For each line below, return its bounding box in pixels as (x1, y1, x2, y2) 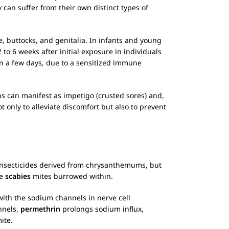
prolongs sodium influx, (60, 204, 144, 214)
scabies (5, 171, 31, 181)
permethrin (20, 204, 60, 214)
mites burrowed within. (31, 171, 113, 181)
